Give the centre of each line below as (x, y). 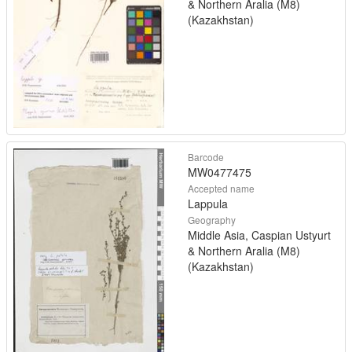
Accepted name (221, 188)
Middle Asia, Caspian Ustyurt (259, 235)
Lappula (208, 203)
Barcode (206, 156)
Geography (212, 219)
